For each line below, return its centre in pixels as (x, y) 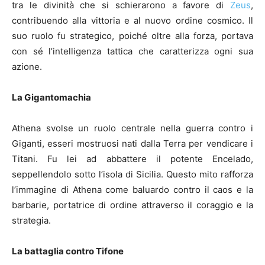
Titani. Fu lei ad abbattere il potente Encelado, (132, 159)
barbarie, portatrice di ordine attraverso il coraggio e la (132, 205)
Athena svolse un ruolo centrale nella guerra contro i (132, 128)
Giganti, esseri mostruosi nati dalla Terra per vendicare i (132, 144)
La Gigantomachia (51, 98)
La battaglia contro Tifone (68, 251)
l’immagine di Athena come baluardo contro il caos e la (132, 190)
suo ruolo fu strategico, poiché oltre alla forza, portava (132, 36)
